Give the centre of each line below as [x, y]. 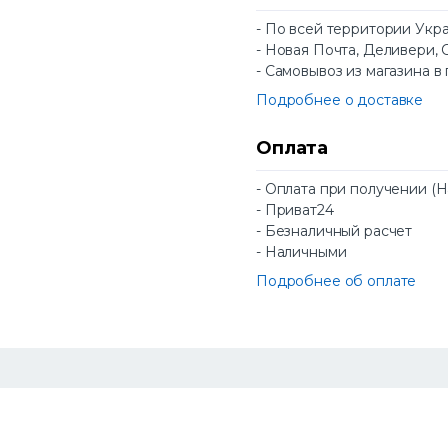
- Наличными [301, 252]
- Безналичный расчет [334, 231]
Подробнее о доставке [340, 100]
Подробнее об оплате [336, 281]
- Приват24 [295, 210]
